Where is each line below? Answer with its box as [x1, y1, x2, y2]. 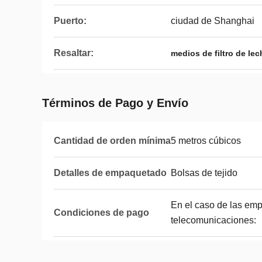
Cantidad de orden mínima [54, 136, 171, 146]
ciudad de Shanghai [171, 16, 254, 26]
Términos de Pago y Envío [42, 96, 188, 109]
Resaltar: [54, 48, 94, 58]
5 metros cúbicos [171, 136, 241, 146]
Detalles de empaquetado [54, 168, 167, 178]
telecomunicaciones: [171, 215, 256, 225]
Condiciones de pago [54, 208, 149, 218]
